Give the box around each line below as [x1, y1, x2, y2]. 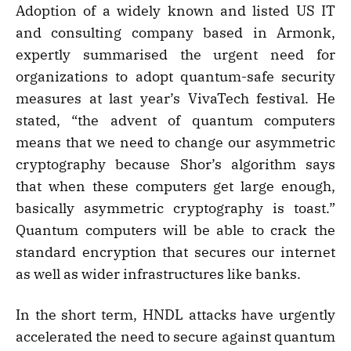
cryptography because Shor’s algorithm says [16, 155, 335, 174]
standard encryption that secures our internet [16, 243, 335, 262]
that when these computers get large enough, [16, 177, 335, 196]
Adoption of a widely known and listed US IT [16, 2, 335, 20]
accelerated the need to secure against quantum [16, 327, 335, 346]
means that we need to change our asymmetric [16, 133, 335, 152]
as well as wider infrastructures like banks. [16, 265, 301, 284]
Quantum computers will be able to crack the [16, 221, 335, 240]
